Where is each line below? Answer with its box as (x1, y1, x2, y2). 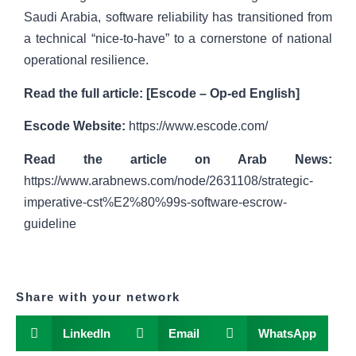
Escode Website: (24, 119, 126, 133)
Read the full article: (24, 86, 143, 100)
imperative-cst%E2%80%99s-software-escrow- (24, 195, 287, 209)
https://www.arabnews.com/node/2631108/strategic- (24, 173, 313, 188)
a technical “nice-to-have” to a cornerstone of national (24, 32, 332, 46)
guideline (24, 216, 79, 230)
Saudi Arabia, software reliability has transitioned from (24, 10, 332, 25)
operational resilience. (24, 53, 149, 68)
